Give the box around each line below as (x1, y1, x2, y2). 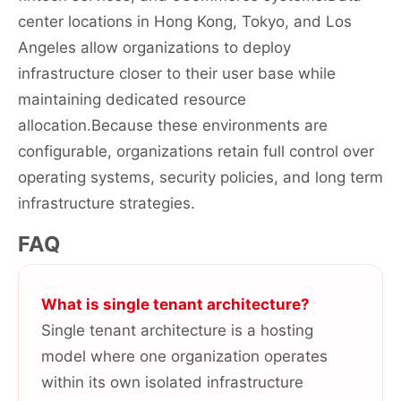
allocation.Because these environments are (18, 116, 328, 135)
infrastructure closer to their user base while (18, 64, 336, 83)
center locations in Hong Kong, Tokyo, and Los (18, 13, 352, 31)
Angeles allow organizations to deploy (18, 38, 291, 57)
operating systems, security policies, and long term (18, 168, 383, 187)
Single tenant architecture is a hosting (41, 321, 313, 340)
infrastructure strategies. (18, 194, 195, 213)
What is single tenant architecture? (41, 295, 310, 314)
